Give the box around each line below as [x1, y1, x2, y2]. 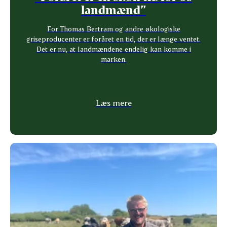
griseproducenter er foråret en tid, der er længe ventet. [26, 34, 201, 43]
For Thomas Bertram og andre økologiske [47, 24, 180, 33]
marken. [100, 54, 127, 63]
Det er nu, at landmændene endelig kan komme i [36, 44, 191, 53]
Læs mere [95, 97, 132, 107]
